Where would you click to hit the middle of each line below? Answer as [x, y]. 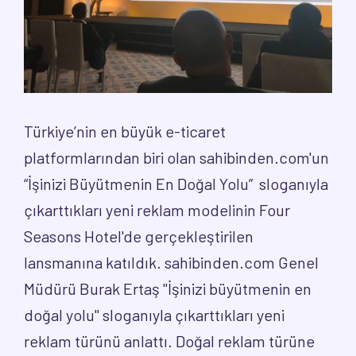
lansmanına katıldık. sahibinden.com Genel [171, 263]
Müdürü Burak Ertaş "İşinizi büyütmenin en [168, 289]
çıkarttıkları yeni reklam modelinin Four [157, 210]
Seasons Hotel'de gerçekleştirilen [139, 236]
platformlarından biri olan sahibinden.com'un [176, 158]
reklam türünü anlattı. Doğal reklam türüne [169, 341]
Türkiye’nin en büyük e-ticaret [125, 132]
